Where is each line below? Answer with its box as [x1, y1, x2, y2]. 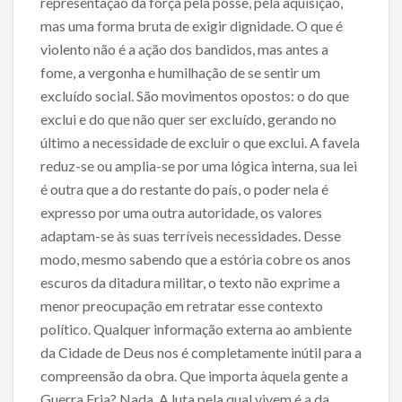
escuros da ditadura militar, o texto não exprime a [40, 274, 340, 292]
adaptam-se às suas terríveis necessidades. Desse [40, 227, 341, 245]
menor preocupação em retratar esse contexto [40, 297, 323, 315]
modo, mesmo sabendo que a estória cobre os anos [40, 250, 351, 268]
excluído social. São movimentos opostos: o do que [40, 87, 349, 105]
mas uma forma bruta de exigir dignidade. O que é [40, 17, 343, 35]
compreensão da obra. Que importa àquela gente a [40, 367, 348, 385]
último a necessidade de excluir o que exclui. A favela [40, 134, 360, 152]
